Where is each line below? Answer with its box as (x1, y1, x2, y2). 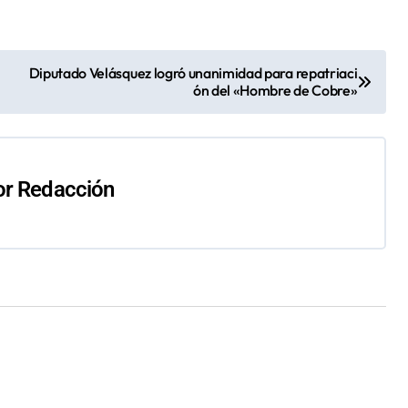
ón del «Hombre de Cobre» (192, 81, 358, 99)
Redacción (17, 176, 115, 202)
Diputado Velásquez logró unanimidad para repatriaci (28, 64, 358, 82)
